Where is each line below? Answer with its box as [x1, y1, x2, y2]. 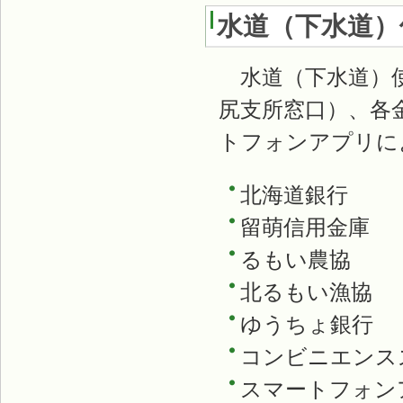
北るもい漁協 [240, 280, 372, 304]
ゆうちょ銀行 [240, 312, 373, 336]
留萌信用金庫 [240, 215, 370, 239]
